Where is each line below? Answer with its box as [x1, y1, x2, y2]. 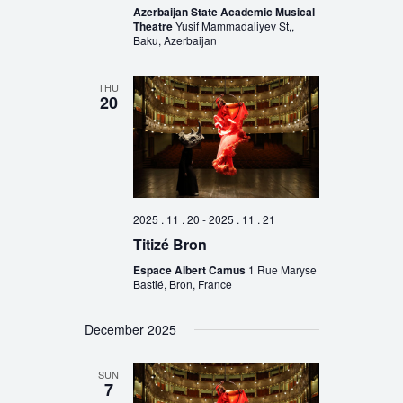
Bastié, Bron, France [132, 276, 232, 292]
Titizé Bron [132, 234, 207, 255]
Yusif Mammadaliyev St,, [175, 17, 294, 33]
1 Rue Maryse [247, 262, 317, 278]
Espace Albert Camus [132, 262, 248, 279]
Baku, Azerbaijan [132, 31, 217, 48]
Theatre [132, 17, 175, 34]
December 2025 [84, 320, 176, 339]
